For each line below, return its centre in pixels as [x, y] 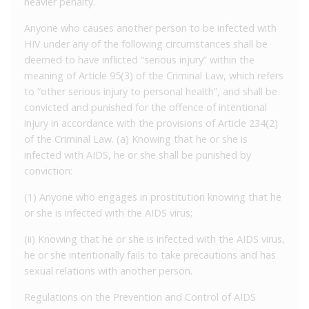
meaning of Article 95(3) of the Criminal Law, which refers [154, 75]
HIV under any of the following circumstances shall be [146, 43]
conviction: [48, 170]
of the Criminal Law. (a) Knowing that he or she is [136, 139]
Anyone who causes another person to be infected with [150, 28]
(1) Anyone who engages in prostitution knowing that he [153, 197]
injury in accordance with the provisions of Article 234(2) [151, 123]
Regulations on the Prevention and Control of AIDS [140, 297]
